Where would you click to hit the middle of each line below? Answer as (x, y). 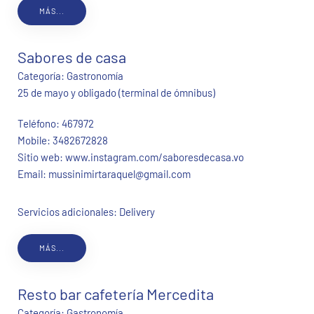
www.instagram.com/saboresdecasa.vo (155, 157)
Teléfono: (40, 124)
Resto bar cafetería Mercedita (116, 294)
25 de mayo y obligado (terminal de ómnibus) (116, 93)
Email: (33, 174)
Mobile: (35, 141)
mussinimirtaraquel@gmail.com (120, 174)
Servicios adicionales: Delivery (86, 212)
